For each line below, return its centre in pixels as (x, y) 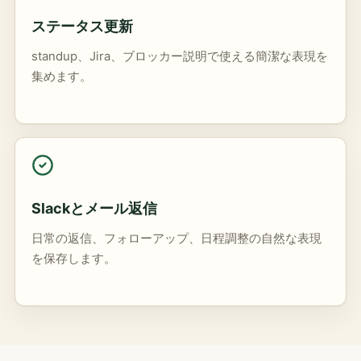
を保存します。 (74, 258)
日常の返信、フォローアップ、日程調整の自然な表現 (176, 238)
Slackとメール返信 (94, 208)
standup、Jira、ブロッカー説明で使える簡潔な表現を (180, 56)
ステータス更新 (82, 26)
